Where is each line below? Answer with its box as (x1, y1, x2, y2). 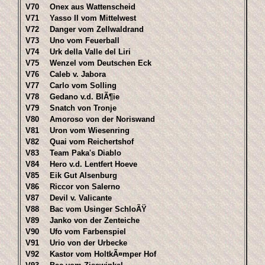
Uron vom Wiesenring (50, 126, 130, 135)
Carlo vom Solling (50, 81, 117, 90)
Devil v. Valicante (50, 193, 112, 202)
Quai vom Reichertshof (50, 137, 134, 146)
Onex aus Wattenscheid (50, 2, 135, 11)
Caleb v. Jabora (50, 70, 106, 79)
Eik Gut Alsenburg (50, 171, 117, 180)
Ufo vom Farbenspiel (50, 227, 126, 236)
